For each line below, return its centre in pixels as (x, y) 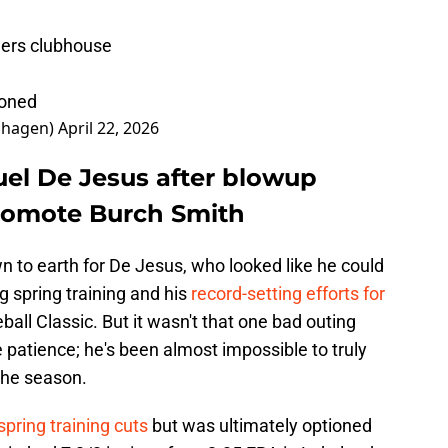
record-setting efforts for (288, 294)
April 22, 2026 (108, 128)
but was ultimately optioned (260, 426)
